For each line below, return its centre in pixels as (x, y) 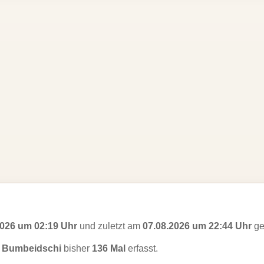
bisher (77, 248)
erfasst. (142, 248)
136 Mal (109, 248)
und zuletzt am (110, 226)
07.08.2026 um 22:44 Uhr (197, 226)
